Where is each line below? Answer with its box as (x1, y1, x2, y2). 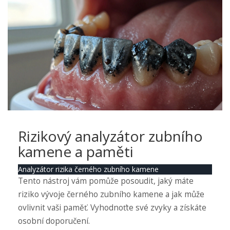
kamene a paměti (18, 142, 133, 162)
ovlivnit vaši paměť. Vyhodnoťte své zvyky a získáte (18, 202, 206, 214)
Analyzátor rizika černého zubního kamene (18, 164, 159, 175)
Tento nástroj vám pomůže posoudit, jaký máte (18, 176, 194, 187)
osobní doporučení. (18, 216, 90, 227)
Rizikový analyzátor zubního (18, 126, 203, 146)
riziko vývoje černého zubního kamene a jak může (18, 189, 204, 200)
